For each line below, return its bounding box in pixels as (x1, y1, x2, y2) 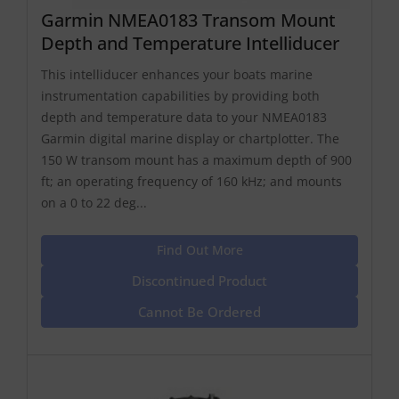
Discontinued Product (132, 271, 267, 289)
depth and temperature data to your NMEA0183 (41, 108, 327, 126)
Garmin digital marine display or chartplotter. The (41, 129, 339, 147)
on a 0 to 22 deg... (41, 193, 147, 211)
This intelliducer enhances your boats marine (41, 65, 313, 83)
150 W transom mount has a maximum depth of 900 (41, 151, 352, 168)
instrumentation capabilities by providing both (41, 86, 320, 104)
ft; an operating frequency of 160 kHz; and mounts (41, 172, 342, 190)
